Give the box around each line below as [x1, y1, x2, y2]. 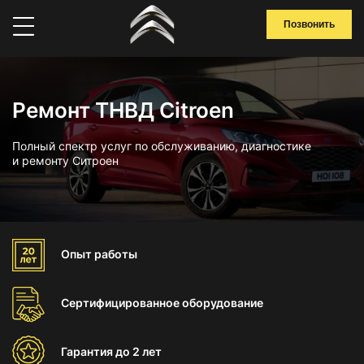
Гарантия [61, 344, 115, 358]
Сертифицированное [61, 296, 182, 310]
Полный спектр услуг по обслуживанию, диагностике [12, 139, 311, 153]
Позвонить [284, 19, 335, 30]
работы [94, 247, 137, 261]
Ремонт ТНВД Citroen [12, 97, 234, 123]
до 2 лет [115, 344, 162, 358]
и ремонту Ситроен [12, 154, 119, 167]
